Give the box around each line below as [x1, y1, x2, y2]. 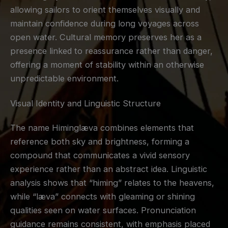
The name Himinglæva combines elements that [10, 122, 194, 133]
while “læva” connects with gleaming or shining [10, 191, 195, 202]
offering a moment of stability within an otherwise [10, 59, 204, 70]
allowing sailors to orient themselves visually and [10, 4, 200, 15]
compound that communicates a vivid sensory [10, 150, 190, 160]
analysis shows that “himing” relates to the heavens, [10, 177, 214, 188]
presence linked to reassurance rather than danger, [10, 45, 213, 56]
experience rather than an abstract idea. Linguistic [10, 163, 207, 174]
